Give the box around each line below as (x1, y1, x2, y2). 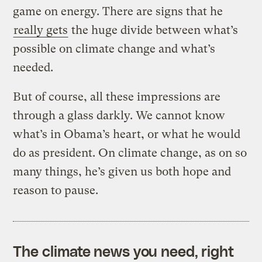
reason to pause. (13, 183, 99, 197)
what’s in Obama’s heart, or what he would (13, 127, 241, 141)
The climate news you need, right (13, 242, 235, 260)
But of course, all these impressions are (13, 89, 221, 104)
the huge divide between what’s (68, 23, 239, 37)
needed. (13, 60, 54, 74)
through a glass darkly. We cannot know (13, 108, 226, 122)
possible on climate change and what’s (13, 42, 216, 56)
